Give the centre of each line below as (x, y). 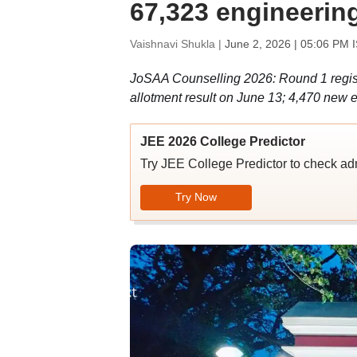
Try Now (196, 196)
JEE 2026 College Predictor (222, 141)
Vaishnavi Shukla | (177, 44)
